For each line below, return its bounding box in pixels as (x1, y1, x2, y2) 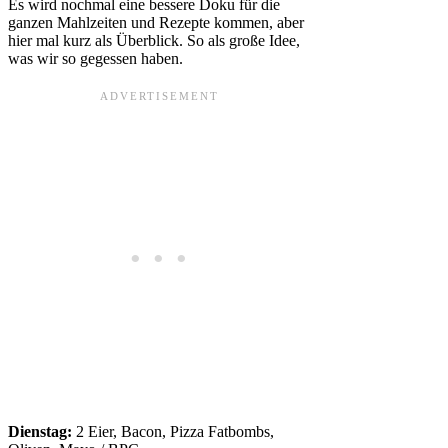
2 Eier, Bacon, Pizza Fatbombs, (72, 423, 274, 441)
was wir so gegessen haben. (8, 50, 183, 68)
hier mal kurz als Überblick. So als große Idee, (8, 32, 300, 50)
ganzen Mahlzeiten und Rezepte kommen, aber (8, 14, 304, 32)
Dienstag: (8, 423, 72, 441)
